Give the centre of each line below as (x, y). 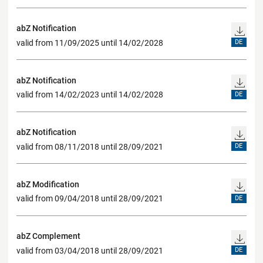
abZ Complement (48, 236)
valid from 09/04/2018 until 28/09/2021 (90, 199)
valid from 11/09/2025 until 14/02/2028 (90, 43)
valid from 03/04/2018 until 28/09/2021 (90, 250)
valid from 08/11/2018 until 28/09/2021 (90, 146)
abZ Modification (48, 184)
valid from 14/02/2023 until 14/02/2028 (90, 95)
